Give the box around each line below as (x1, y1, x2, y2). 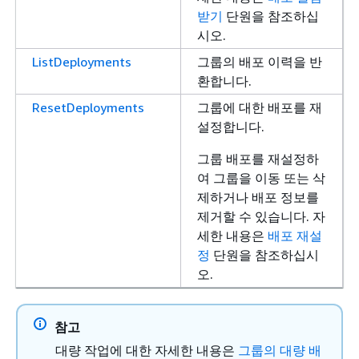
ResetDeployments (32, 99, 144, 116)
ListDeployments (32, 54, 131, 71)
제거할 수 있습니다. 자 (197, 208, 325, 225)
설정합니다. (197, 119, 264, 135)
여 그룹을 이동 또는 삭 (197, 170, 325, 187)
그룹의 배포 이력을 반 (197, 54, 322, 71)
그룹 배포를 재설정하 (197, 151, 319, 167)
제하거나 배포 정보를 (197, 189, 319, 206)
